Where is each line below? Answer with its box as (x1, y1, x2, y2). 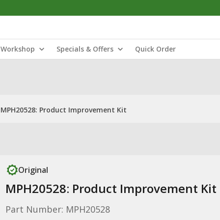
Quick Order (135, 44, 176, 54)
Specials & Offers (56, 44, 113, 54)
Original (18, 165, 48, 175)
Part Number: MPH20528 (5, 203, 110, 215)
